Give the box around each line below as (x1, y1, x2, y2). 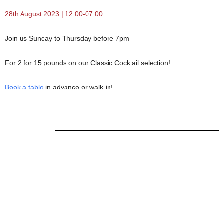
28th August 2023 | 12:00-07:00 (5, 10, 103, 18)
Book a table (5, 83, 44, 91)
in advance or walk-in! (44, 83, 113, 91)
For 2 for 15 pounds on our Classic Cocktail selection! (5, 59, 170, 67)
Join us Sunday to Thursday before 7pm (5, 34, 129, 43)
